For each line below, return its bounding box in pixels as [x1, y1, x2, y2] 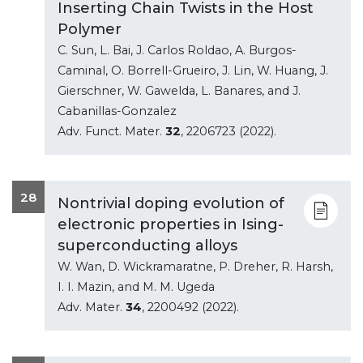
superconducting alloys [58, 236, 237, 254]
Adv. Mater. [58, 299, 126, 314]
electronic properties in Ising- [58, 215, 284, 233]
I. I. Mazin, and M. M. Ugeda [58, 279, 215, 294]
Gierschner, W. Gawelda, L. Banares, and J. [58, 83, 301, 98]
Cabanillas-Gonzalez [58, 103, 177, 118]
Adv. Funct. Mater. [58, 123, 165, 139]
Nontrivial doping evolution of [58, 194, 284, 212]
